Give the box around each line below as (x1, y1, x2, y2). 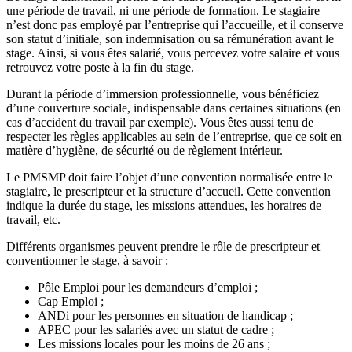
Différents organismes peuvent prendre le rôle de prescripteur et (6, 240, 320, 254)
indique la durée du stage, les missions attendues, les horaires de (6, 199, 321, 213)
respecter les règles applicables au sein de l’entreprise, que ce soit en (6, 130, 342, 144)
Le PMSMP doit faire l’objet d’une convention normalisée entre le (6, 170, 332, 185)
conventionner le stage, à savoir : (6, 254, 168, 268)
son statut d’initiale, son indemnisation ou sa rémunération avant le (6, 32, 334, 46)
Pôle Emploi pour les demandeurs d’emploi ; (38, 280, 258, 295)
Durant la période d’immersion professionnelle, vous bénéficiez (6, 87, 319, 101)
